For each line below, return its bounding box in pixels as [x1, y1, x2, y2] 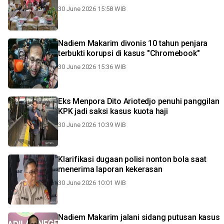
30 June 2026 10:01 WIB [58, 179, 126, 186]
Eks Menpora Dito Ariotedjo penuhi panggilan [58, 96, 219, 106]
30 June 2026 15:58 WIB [58, 5, 126, 12]
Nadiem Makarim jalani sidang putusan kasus [58, 212, 220, 222]
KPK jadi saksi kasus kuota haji [58, 106, 168, 116]
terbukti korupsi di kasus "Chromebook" [58, 48, 200, 58]
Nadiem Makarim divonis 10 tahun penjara [58, 38, 208, 48]
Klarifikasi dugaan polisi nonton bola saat [58, 154, 206, 164]
